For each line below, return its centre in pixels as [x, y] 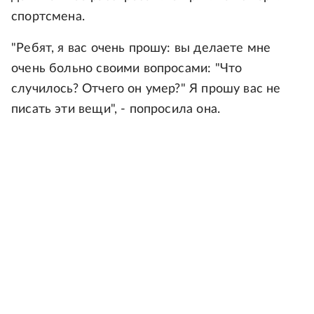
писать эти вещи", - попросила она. [116, 109]
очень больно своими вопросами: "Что [127, 69]
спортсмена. [48, 17]
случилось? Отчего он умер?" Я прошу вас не [146, 89]
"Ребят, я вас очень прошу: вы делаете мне [141, 48]
